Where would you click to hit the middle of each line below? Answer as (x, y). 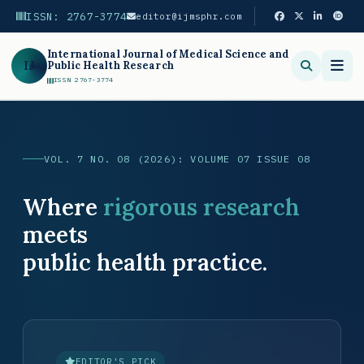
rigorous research (201, 207)
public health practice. (145, 262)
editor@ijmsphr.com (189, 16)
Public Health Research (110, 65)
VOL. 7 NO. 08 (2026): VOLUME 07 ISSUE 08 (178, 159)
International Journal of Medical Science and (169, 54)
